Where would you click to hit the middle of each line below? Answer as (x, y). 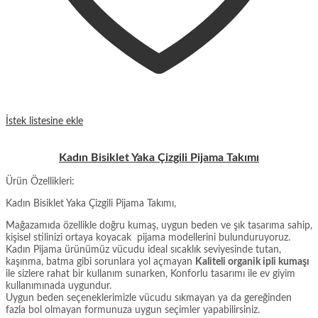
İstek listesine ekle (44, 122)
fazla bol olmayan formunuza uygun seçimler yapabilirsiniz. (133, 311)
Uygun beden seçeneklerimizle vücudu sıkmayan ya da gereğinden (149, 298)
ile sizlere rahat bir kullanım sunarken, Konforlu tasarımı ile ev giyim (150, 274)
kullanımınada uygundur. (59, 286)
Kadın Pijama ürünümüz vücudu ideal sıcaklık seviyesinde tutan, (143, 250)
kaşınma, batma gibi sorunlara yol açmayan (100, 262)
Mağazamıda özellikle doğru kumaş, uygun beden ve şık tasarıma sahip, (159, 226)
